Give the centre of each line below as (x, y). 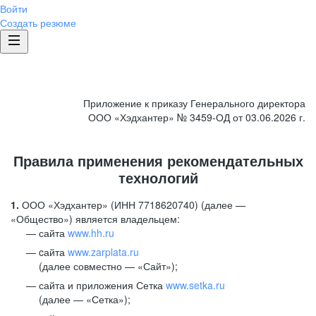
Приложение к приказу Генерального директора (194, 103)
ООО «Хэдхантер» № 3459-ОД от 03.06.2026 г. (197, 117)
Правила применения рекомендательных (158, 160)
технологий (158, 177)
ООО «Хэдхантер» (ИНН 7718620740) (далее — (132, 205)
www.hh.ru (91, 233)
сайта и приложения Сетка (102, 285)
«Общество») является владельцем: (95, 219)
